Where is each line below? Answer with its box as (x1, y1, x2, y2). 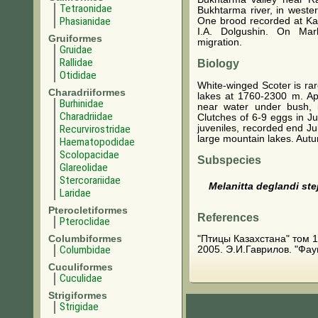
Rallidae (60, 56, 93, 69)
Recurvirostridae (60, 123, 131, 136)
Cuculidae (60, 272, 102, 285)
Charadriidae (60, 110, 113, 123)
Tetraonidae (60, 2, 112, 15)
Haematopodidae (60, 136, 135, 148)
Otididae (60, 69, 97, 82)
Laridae (60, 187, 91, 199)
